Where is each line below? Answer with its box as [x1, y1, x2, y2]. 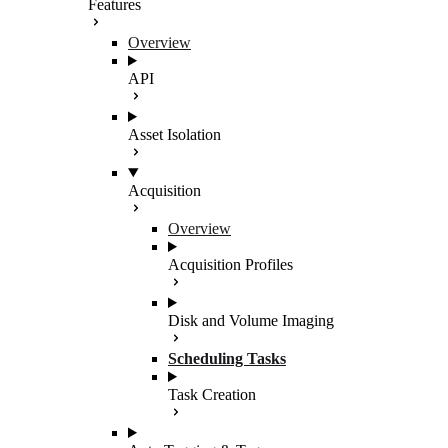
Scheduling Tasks [168, 350, 286, 367]
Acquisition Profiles [168, 256, 293, 273]
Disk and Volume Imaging [168, 312, 334, 329]
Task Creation [168, 386, 256, 403]
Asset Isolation [128, 126, 221, 143]
